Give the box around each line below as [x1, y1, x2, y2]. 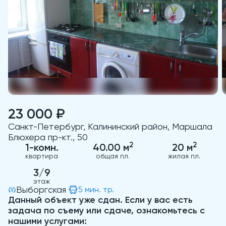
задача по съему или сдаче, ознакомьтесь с [8, 205, 205, 216]
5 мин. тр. [78, 185, 114, 194]
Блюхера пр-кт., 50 [8, 132, 88, 142]
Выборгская [16, 184, 66, 195]
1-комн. [25, 141, 59, 153]
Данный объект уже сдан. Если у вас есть [8, 194, 193, 205]
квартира [25, 152, 59, 160]
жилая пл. [168, 152, 201, 160]
